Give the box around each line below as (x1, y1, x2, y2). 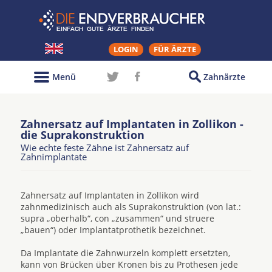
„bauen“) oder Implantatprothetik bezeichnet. (21, 224, 206, 236)
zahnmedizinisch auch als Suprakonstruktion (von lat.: (21, 201, 241, 212)
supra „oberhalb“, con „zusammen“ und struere (21, 212, 214, 224)
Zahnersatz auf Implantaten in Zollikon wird (21, 189, 199, 201)
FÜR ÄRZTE (154, 44, 196, 55)
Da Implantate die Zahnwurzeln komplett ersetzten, (21, 247, 230, 259)
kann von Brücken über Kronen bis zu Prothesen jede (21, 259, 238, 270)
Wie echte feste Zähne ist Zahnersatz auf (21, 141, 189, 154)
